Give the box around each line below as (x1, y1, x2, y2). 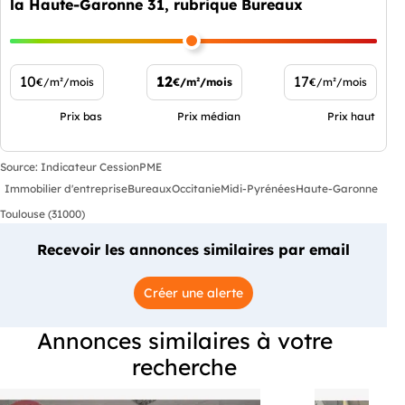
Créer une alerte (144, 284, 243, 301)
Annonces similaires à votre (36, 325, 333, 354)
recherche (132, 352, 237, 381)
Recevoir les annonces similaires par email (37, 240, 350, 259)
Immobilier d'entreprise (5, 182, 127, 196)
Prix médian (176, 108, 240, 123)
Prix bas (60, 108, 102, 123)
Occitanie (172, 182, 221, 196)
